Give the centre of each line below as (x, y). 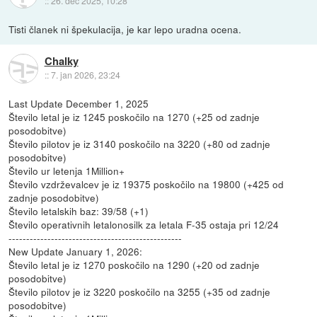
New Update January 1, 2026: (76, 251)
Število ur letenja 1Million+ (67, 170)
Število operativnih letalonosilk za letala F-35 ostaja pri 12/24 (144, 224)
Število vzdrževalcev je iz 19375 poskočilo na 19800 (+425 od (146, 184)
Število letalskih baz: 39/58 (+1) (79, 211)
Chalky (61, 61)
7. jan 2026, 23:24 (85, 75)
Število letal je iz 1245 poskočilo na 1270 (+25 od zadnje (134, 116)
